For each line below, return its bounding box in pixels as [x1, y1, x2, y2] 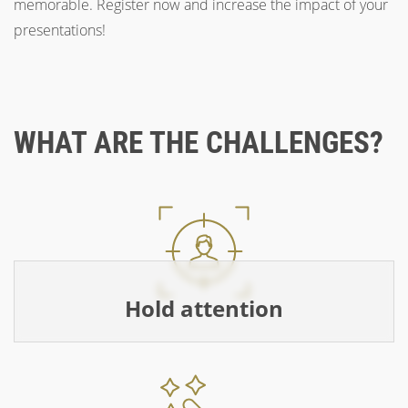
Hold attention [125, 293, 283, 323]
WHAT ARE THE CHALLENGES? [14, 125, 383, 160]
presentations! [14, 20, 106, 40]
